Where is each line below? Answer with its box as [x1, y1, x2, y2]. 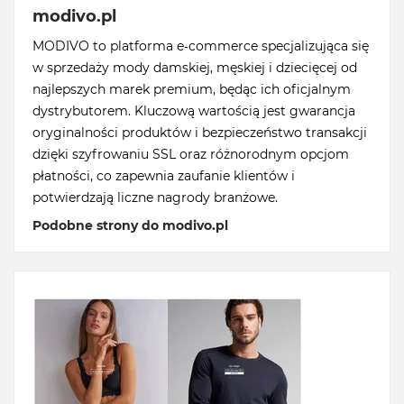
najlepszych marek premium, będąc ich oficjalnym [32, 81, 351, 98]
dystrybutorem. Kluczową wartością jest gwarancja [32, 103, 355, 120]
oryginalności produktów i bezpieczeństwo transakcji [32, 124, 367, 142]
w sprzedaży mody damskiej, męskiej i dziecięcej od [32, 60, 357, 77]
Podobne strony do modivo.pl [32, 217, 228, 234]
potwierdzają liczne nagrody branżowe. [32, 189, 278, 207]
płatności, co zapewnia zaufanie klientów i [32, 168, 295, 185]
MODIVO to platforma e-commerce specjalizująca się [32, 38, 369, 55]
